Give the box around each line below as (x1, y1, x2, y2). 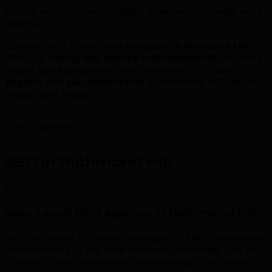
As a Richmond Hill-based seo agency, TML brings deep (5, 231, 263, 243)
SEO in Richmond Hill (5, 153, 172, 171)
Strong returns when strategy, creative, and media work (5, 5, 263, 18)
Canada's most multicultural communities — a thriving (5, 255, 252, 268)
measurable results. (5, 87, 95, 100)
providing (217, 51, 262, 64)
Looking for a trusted (5, 39, 105, 52)
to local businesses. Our (100, 63, 216, 76)
